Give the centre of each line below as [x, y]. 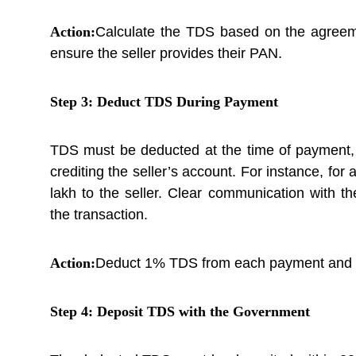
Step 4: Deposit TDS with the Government [180, 311]
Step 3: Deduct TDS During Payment [164, 102]
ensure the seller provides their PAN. [166, 53]
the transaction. [99, 215]
